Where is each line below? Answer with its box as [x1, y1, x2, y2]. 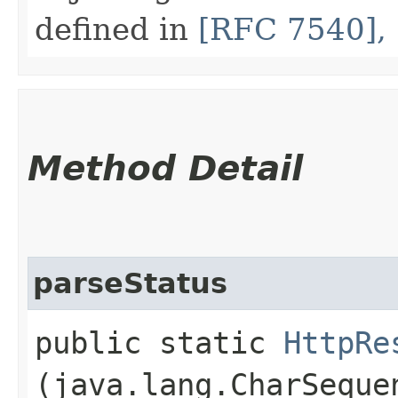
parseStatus [33, 267, 227, 299]
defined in [35, 11, 198, 47]
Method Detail [28, 147, 303, 188]
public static [35, 324, 283, 361]
